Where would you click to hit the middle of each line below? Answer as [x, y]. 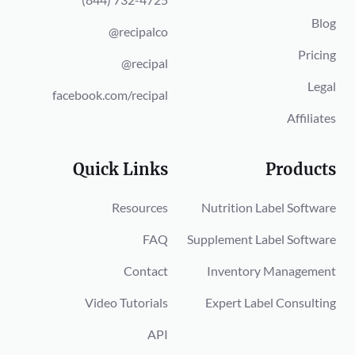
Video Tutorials [126, 302]
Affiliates [311, 117]
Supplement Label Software [261, 239]
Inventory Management [271, 270]
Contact [146, 270]
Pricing [317, 54]
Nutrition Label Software [269, 207]
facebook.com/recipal [110, 95]
